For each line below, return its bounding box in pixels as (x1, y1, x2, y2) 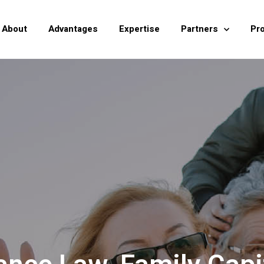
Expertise (119, 22, 160, 35)
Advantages (48, 22, 98, 35)
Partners (181, 22, 219, 35)
